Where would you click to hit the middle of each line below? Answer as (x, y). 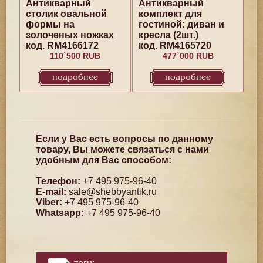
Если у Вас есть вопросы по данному (125, 139)
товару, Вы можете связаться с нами (123, 149)
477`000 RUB (188, 56)
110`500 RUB (75, 56)
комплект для (171, 14)
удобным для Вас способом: (104, 160)
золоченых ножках (70, 35)
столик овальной (66, 14)
